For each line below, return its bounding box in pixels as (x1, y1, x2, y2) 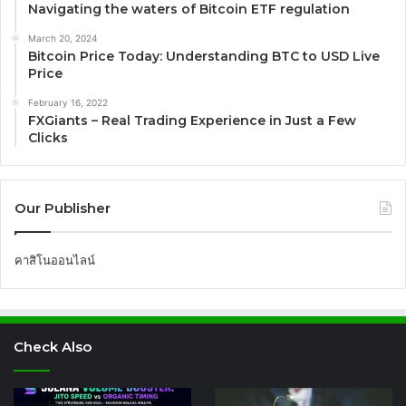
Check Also (14, 338, 92, 356)
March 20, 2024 (28, 33, 97, 44)
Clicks (28, 130, 68, 147)
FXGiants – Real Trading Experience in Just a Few (28, 112, 356, 130)
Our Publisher (14, 199, 111, 217)
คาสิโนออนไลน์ (14, 253, 95, 268)
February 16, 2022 (28, 97, 108, 109)
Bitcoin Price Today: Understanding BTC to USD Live (28, 48, 380, 65)
